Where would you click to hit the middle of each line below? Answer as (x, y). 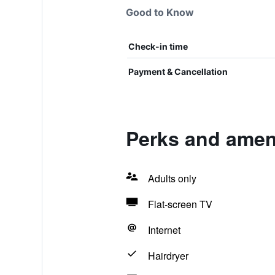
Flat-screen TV (180, 204)
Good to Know (160, 12)
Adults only (172, 178)
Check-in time (158, 46)
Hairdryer (168, 256)
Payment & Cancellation (178, 72)
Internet (164, 230)
